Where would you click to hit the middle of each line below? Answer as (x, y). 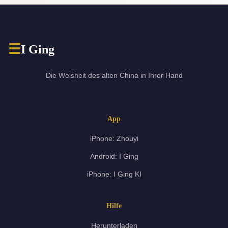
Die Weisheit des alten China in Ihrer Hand (114, 76)
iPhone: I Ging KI (114, 174)
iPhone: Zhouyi (114, 139)
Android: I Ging (114, 156)
